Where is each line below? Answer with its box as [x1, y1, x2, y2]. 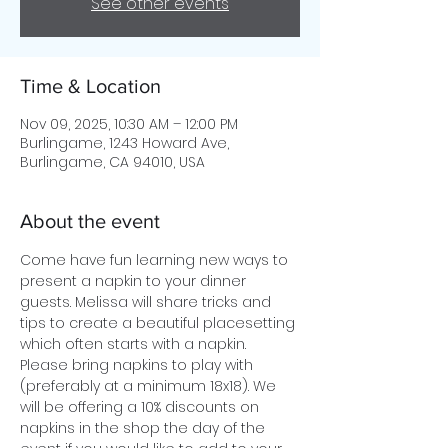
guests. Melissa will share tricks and [20, 292, 275, 312]
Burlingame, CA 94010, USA [20, 152, 205, 172]
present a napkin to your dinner [20, 271, 250, 291]
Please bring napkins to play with [20, 355, 257, 375]
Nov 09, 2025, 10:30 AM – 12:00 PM [20, 114, 238, 134]
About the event [20, 210, 160, 232]
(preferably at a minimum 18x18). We [20, 376, 280, 396]
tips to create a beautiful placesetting [20, 313, 299, 333]
